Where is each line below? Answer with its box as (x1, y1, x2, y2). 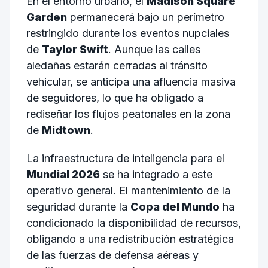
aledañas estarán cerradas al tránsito (26, 59, 208, 72)
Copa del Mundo (130, 200, 220, 214)
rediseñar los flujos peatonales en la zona (26, 107, 230, 120)
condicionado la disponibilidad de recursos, (26, 217, 241, 230)
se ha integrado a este (99, 168, 212, 181)
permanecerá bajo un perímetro (66, 10, 224, 23)
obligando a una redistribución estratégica (26, 233, 234, 246)
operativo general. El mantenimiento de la (26, 184, 230, 197)
